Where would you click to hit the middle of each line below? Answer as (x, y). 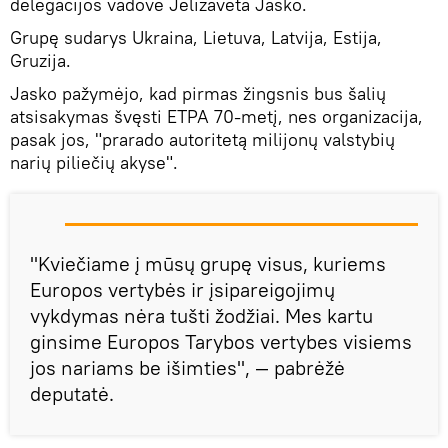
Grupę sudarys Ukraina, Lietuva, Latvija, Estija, (196, 37)
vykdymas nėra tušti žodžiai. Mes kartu (201, 315)
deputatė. (72, 393)
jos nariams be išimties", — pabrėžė (187, 367)
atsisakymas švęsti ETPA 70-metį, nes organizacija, (216, 116)
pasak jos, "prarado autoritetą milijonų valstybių (202, 139)
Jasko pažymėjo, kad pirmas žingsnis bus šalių (198, 93)
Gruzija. (40, 60)
